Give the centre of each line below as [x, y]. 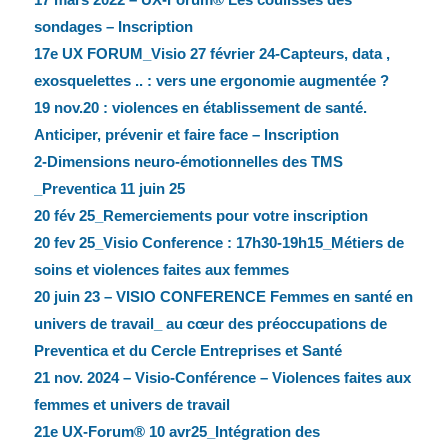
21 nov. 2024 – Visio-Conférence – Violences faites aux [222, 378]
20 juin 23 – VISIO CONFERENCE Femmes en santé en [223, 297]
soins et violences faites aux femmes [161, 270]
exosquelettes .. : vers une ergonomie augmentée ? [211, 81]
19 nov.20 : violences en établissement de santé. [200, 108]
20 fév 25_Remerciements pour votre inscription [200, 216]
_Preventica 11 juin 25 [109, 189]
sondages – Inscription [113, 27]
